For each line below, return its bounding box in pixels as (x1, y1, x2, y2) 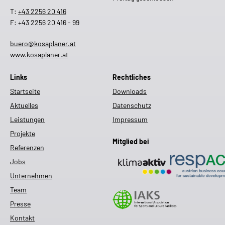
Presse (10, 199, 31, 208)
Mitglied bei (113, 137, 149, 146)
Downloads (113, 86, 147, 95)
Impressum (113, 115, 148, 124)
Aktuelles (10, 100, 38, 109)
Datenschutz (113, 100, 151, 109)
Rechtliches (113, 72, 151, 81)
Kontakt (10, 213, 35, 222)
